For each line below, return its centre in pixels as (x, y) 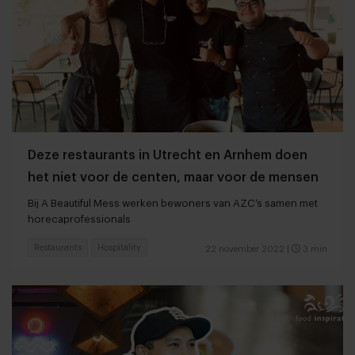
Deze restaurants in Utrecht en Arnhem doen (168, 156)
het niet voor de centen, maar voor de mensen (173, 178)
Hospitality (119, 248)
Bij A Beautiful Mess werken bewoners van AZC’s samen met (173, 204)
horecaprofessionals (79, 219)
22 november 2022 (245, 250)
